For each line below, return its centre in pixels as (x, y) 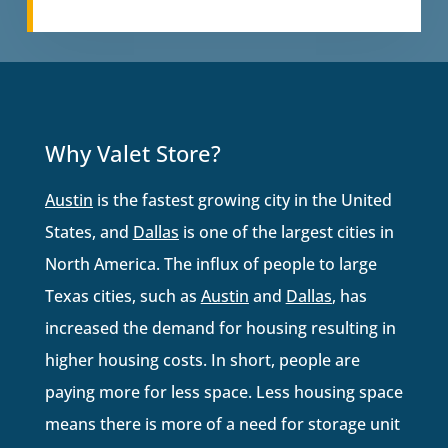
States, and (88, 231)
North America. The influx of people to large (210, 263)
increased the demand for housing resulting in (220, 327)
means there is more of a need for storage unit (222, 423)
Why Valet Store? (132, 152)
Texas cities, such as (122, 295)
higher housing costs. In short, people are (202, 359)
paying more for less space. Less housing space (223, 391)
